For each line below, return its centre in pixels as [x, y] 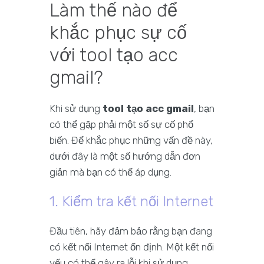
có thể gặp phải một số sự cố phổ [121, 125]
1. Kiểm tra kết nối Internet [131, 202]
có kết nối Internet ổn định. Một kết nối [132, 247]
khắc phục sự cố [118, 33]
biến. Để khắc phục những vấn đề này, [131, 141]
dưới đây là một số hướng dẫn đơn [125, 156]
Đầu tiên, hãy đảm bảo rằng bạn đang [131, 231]
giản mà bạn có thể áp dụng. [110, 172]
